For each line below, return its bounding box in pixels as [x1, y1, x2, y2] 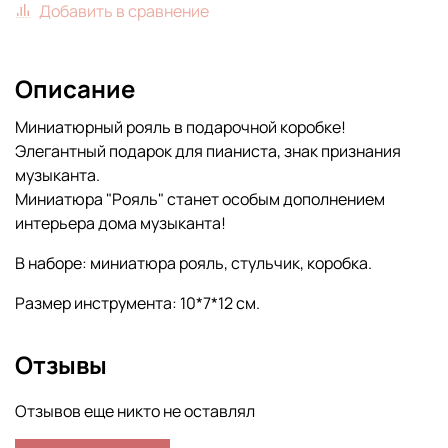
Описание [15, 72, 135, 106]
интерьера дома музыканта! [15, 212, 226, 235]
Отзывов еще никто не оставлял [15, 400, 255, 423]
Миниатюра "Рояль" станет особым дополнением [15, 188, 385, 211]
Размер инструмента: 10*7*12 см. [15, 292, 260, 315]
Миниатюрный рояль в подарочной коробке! [15, 116, 346, 139]
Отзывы [15, 348, 107, 382]
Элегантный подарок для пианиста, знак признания [15, 140, 401, 163]
